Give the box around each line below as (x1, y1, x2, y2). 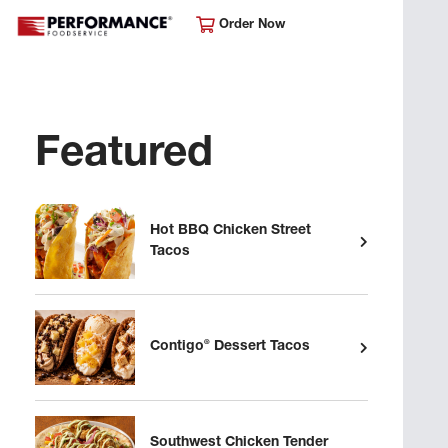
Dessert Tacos (210, 340, 310, 354)
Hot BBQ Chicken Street (150, 223, 311, 238)
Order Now (215, 19, 285, 32)
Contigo (150, 340, 204, 354)
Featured (35, 135, 213, 177)
